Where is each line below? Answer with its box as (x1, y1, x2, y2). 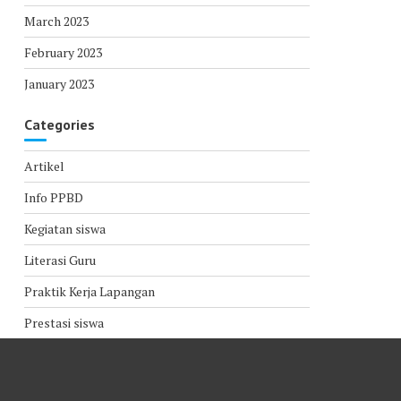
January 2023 (23, 75, 94, 92)
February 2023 (23, 44, 102, 61)
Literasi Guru (23, 252, 96, 269)
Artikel (23, 158, 64, 175)
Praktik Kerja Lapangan (23, 283, 155, 300)
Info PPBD (23, 189, 83, 206)
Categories (23, 115, 95, 133)
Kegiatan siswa (23, 220, 106, 237)
